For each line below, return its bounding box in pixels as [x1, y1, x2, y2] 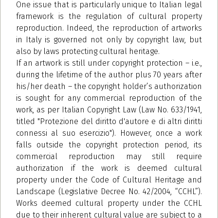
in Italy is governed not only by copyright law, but [16, 35, 202, 44]
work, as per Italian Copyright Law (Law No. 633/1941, [16, 105, 202, 114]
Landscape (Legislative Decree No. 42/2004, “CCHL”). [16, 186, 202, 196]
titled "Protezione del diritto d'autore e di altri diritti [16, 116, 202, 126]
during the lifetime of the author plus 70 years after [16, 70, 202, 79]
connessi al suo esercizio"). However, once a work [16, 128, 202, 138]
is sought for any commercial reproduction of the [16, 93, 202, 103]
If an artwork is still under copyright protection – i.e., [16, 58, 202, 68]
